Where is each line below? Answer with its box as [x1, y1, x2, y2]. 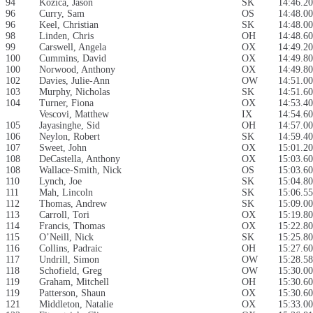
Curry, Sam [39, 8, 85, 20]
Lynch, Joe [39, 176, 82, 187]
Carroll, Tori [39, 210, 89, 221]
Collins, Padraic [39, 243, 102, 254]
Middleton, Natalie [39, 299, 113, 310]
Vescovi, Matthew [39, 109, 109, 120]
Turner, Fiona [39, 98, 94, 109]
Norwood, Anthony [39, 64, 115, 75]
